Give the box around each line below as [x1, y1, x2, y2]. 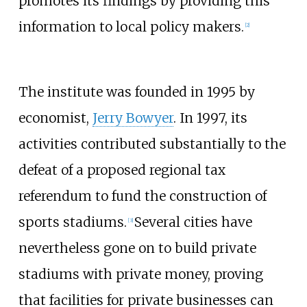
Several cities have [134, 213, 252, 230]
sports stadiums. [18, 213, 127, 230]
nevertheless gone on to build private [18, 239, 256, 256]
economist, [18, 109, 93, 126]
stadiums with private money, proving [18, 265, 263, 282]
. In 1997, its [173, 109, 247, 126]
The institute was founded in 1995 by [18, 83, 255, 100]
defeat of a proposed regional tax [18, 161, 225, 178]
